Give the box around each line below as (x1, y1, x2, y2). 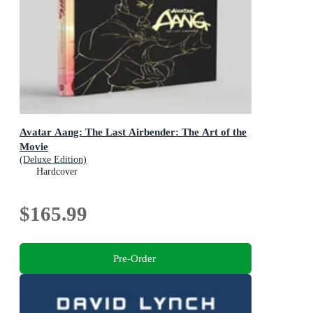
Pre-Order (112, 252, 156, 264)
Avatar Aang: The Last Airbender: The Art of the (20, 126, 247, 138)
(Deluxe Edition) (20, 154, 87, 166)
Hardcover (36, 166, 78, 177)
